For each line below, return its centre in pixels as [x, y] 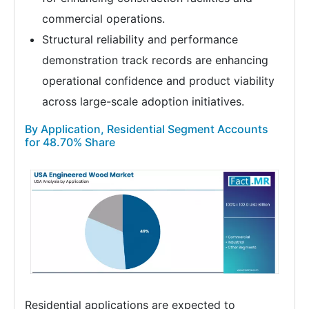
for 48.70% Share [70, 142]
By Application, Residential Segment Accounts [147, 129]
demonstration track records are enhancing [155, 60]
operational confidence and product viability [158, 80]
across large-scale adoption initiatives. [143, 101]
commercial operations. [103, 18]
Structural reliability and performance [140, 39]
